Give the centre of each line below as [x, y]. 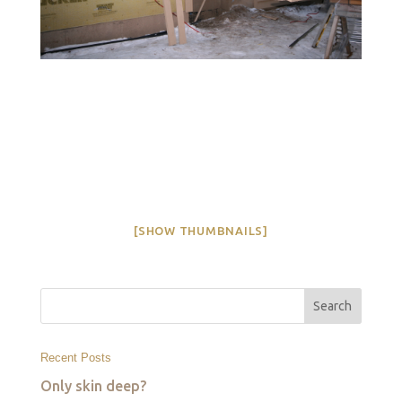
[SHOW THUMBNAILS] [201, 231]
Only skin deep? [93, 386]
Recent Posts [75, 358]
